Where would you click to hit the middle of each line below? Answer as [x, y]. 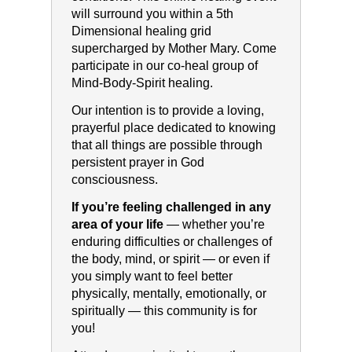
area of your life [117, 225]
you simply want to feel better [152, 277]
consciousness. [114, 180]
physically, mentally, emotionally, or [169, 294]
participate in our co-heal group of [164, 66]
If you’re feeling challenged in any [171, 207]
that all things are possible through [167, 145]
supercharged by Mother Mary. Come [174, 49]
